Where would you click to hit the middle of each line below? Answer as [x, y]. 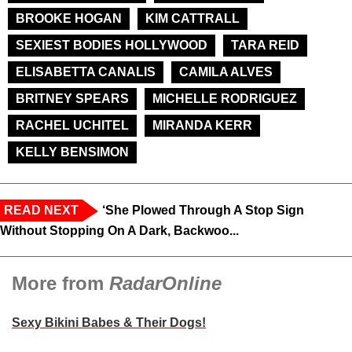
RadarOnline [165, 284]
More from [60, 284]
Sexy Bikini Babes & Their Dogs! [109, 323]
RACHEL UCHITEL [72, 126]
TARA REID [265, 46]
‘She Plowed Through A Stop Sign [203, 211]
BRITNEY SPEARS [72, 99]
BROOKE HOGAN [69, 19]
